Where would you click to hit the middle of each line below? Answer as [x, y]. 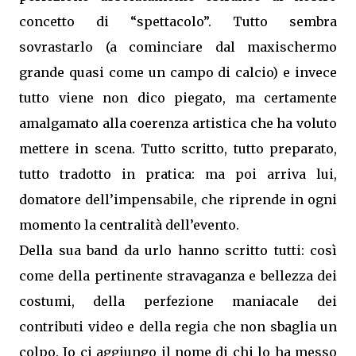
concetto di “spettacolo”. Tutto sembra [178, 21]
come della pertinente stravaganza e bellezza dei [178, 276]
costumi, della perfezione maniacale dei [178, 301]
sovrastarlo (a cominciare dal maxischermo [178, 47]
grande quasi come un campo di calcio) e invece [178, 72]
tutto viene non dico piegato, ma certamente [178, 98]
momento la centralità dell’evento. [129, 225]
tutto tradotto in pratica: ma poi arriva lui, [178, 174]
